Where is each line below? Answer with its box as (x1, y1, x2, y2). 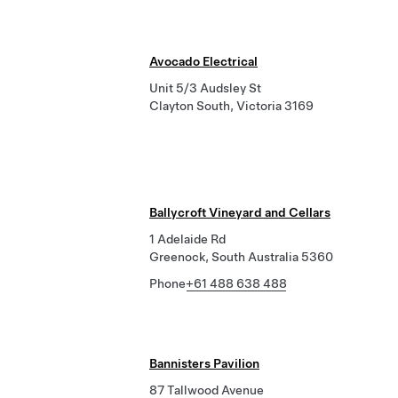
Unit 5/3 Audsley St (149, 81, 261, 95)
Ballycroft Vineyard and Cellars (149, 205, 330, 219)
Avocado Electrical (149, 54, 258, 68)
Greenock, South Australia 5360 (149, 250, 333, 264)
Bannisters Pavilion (149, 356, 259, 370)
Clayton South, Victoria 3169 (149, 99, 314, 113)
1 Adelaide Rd (149, 232, 226, 246)
